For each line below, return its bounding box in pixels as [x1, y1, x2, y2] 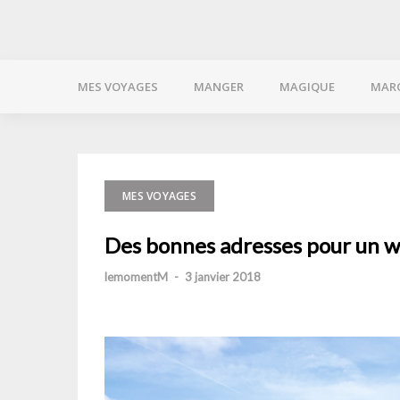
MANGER [194, 79, 244, 95]
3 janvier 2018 [185, 270, 261, 284]
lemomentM [104, 270, 168, 284]
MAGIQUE [279, 79, 335, 95]
